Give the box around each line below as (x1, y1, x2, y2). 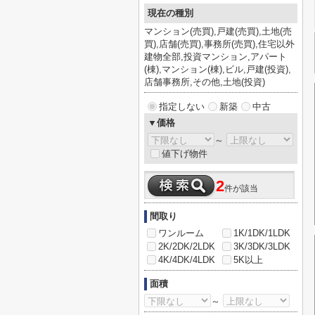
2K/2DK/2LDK (158, 241, 215, 252)
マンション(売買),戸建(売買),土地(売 (144, 26, 292, 37)
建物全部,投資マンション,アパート (144, 51, 287, 62)
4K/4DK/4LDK (158, 255, 215, 265)
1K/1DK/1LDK (233, 228, 290, 238)
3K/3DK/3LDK (233, 241, 290, 252)
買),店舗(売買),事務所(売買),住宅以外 (144, 39, 295, 49)
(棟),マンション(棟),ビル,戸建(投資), (144, 64, 291, 75)
